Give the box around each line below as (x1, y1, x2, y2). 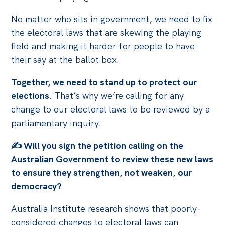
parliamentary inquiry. (11, 117, 102, 129)
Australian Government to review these (11, 153, 177, 165)
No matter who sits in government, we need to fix (11, 13, 213, 25)
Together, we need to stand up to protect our (11, 76, 197, 88)
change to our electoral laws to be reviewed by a (11, 103, 210, 116)
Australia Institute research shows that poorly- (11, 203, 201, 215)
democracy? (11, 180, 62, 192)
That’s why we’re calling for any (54, 90, 184, 102)
